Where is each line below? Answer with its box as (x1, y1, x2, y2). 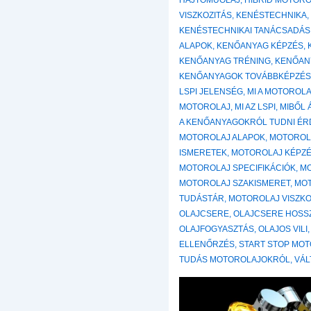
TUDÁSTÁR (179, 194, 225, 204)
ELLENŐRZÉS (179, 239, 235, 250)
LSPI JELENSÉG (179, 87, 244, 97)
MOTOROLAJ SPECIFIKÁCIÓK (179, 163, 296, 174)
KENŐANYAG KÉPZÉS (217, 41, 304, 51)
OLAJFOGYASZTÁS (179, 224, 255, 235)
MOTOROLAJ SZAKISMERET (179, 178, 291, 189)
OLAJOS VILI (258, 224, 308, 235)
